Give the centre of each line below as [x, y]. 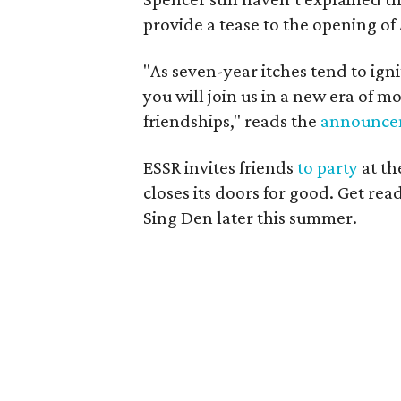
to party [328, 167]
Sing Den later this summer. [250, 217]
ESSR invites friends [220, 167]
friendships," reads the [232, 120]
